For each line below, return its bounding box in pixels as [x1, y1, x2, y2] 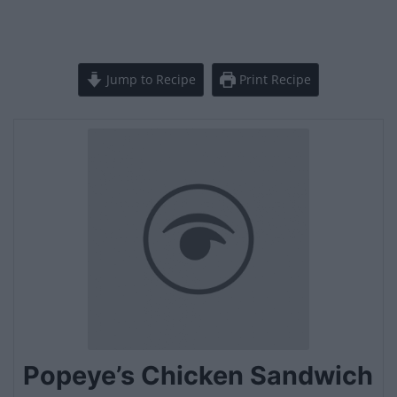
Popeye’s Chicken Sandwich [23, 359, 373, 391]
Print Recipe [236, 70, 312, 88]
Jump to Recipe [102, 70, 196, 88]
